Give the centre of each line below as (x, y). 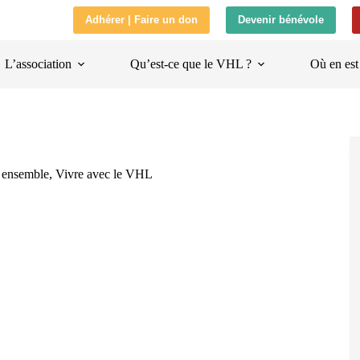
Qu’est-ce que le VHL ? (190, 64)
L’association (38, 64)
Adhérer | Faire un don (141, 20)
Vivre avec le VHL (104, 174)
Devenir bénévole (281, 20)
